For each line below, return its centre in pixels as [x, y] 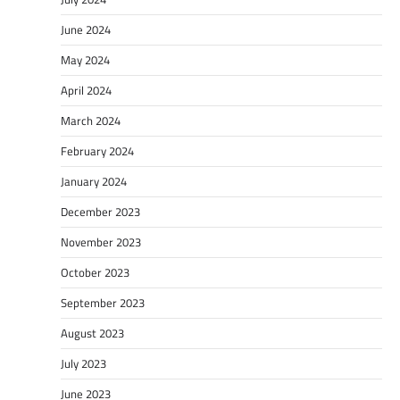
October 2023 [95, 272]
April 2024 [86, 90]
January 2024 [94, 181]
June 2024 [86, 29]
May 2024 [85, 59]
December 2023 [100, 211]
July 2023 [83, 363]
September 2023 [103, 302]
